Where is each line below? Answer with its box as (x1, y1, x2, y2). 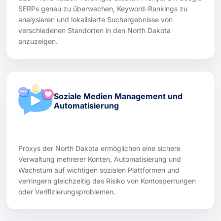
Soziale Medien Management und (54, 91, 183, 101)
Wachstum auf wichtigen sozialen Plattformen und (18, 165, 180, 174)
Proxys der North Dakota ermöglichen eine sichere (18, 144, 181, 152)
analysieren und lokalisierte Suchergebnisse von (18, 15, 173, 24)
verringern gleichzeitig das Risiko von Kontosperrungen (18, 176, 196, 185)
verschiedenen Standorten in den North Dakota (18, 26, 171, 35)
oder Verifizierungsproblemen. (18, 187, 115, 196)
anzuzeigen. (18, 37, 58, 45)
